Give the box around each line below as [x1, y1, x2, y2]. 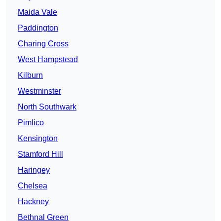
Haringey [18, 166, 50, 175]
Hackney [18, 197, 49, 206]
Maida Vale [18, 8, 57, 17]
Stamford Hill [18, 150, 63, 159]
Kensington [18, 134, 58, 143]
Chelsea [18, 182, 47, 190]
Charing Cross [18, 39, 69, 48]
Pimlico [18, 118, 44, 127]
